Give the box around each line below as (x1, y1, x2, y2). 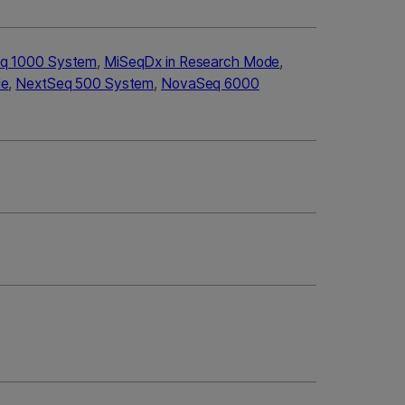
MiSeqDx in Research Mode (103, 53, 280, 71)
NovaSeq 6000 (161, 75, 259, 93)
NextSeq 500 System (15, 75, 155, 93)
